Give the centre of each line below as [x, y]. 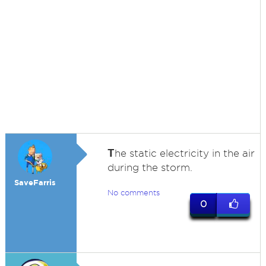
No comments [133, 192]
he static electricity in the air [184, 153]
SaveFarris [35, 183]
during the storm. [150, 167]
